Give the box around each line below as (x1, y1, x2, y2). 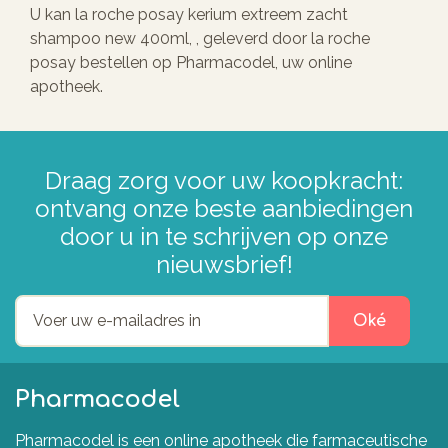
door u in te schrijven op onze (60, 221, 388, 251)
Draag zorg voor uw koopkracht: (45, 165, 403, 195)
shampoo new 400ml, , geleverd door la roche (30, 28, 370, 48)
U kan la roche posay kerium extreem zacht (30, 4, 348, 24)
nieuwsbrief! (155, 249, 293, 279)
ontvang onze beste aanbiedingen (35, 193, 413, 223)
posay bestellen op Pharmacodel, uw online (30, 52, 352, 72)
